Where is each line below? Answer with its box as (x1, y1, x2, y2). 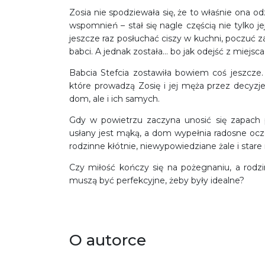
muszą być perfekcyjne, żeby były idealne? (69, 175, 244, 186)
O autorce (69, 231, 146, 250)
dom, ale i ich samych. (69, 93, 160, 105)
